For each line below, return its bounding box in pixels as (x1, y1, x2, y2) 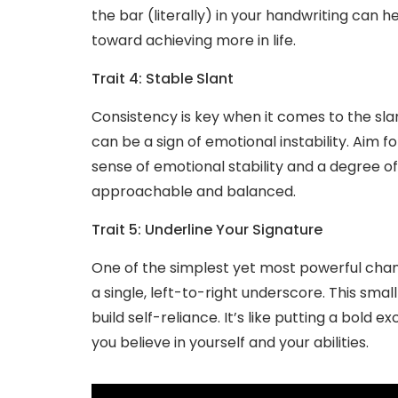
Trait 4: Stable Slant (92, 68, 234, 89)
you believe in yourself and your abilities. (92, 331, 369, 353)
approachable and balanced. (92, 180, 296, 202)
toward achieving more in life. (92, 29, 296, 51)
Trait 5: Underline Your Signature (92, 219, 322, 240)
